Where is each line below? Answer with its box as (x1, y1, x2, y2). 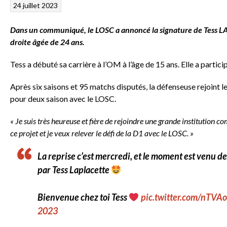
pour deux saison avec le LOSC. (10, 94, 116, 104)
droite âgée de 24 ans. (10, 37, 85, 47)
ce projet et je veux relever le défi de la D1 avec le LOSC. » (10, 128, 194, 138)
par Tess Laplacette (37, 164, 111, 176)
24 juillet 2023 (13, 1, 58, 10)
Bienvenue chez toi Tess (37, 192, 129, 203)
